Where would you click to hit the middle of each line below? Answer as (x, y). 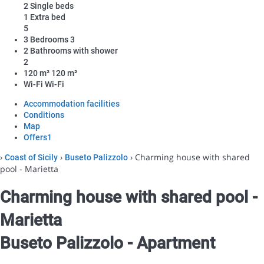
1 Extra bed (44, 17)
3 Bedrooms (46, 39)
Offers (35, 137)
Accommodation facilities (72, 103)
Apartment (176, 243)
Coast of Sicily (31, 157)
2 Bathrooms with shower (71, 50)
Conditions (44, 115)
